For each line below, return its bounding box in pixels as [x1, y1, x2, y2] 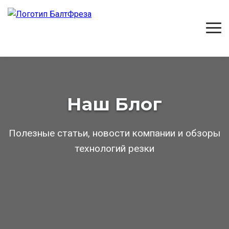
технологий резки [75, 143, 154, 154]
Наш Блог [67, 93, 162, 115]
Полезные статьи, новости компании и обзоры [9, 127, 220, 139]
